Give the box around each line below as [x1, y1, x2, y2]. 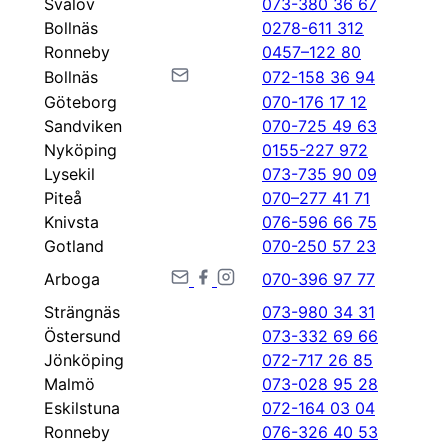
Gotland [44, 236, 104, 256]
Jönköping [44, 350, 124, 370]
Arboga [44, 269, 100, 289]
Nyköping [44, 140, 117, 160]
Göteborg [44, 92, 117, 112]
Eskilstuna [44, 398, 120, 418]
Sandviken [44, 116, 122, 136]
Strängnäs [44, 302, 120, 322]
